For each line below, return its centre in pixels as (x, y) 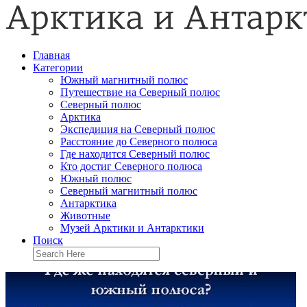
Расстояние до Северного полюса (139, 142)
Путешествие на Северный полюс (140, 92)
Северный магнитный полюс (129, 191)
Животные (85, 216)
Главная (51, 55)
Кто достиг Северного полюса (131, 166)
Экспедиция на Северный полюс (138, 129)
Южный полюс (96, 179)
